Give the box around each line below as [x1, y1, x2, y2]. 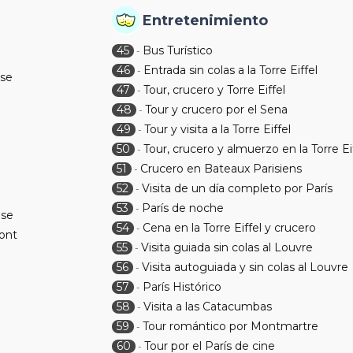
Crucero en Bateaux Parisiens [140, 162, 303, 176]
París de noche [142, 201, 225, 215]
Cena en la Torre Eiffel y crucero [143, 221, 317, 235]
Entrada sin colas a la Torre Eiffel [143, 63, 318, 77]
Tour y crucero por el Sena [145, 102, 288, 117]
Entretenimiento [143, 12, 269, 29]
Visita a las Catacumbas [143, 299, 273, 314]
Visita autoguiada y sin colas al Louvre [142, 260, 349, 274]
